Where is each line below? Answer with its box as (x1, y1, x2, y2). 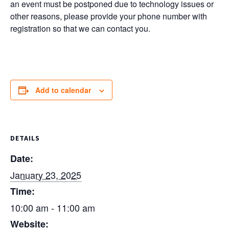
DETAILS (10, 133, 40, 143)
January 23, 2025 (10, 168, 81, 182)
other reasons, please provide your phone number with (10, 10, 207, 22)
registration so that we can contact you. (10, 22, 150, 35)
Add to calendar (35, 85, 91, 96)
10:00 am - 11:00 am (10, 201, 95, 215)
